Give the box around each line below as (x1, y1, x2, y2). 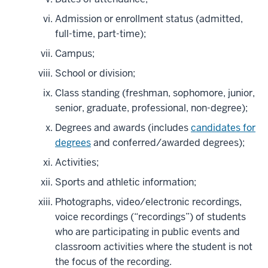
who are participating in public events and (55, 226, 240, 239)
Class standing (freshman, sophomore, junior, (55, 87, 255, 100)
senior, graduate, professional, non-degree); (55, 102, 248, 115)
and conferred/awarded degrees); (91, 136, 245, 150)
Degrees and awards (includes (55, 121, 191, 135)
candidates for (191, 121, 255, 135)
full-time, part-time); (55, 28, 146, 41)
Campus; (55, 47, 95, 60)
